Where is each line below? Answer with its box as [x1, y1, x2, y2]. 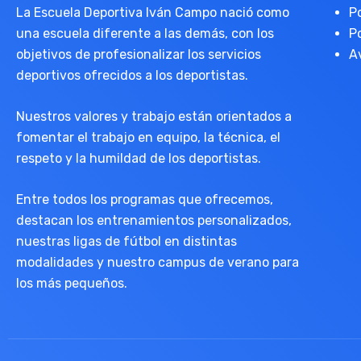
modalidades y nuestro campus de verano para [16, 255, 299, 270]
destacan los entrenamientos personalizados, [16, 213, 292, 228]
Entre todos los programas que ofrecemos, [16, 192, 273, 207]
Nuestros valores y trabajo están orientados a [16, 109, 292, 124]
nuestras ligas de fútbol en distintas [16, 234, 237, 249]
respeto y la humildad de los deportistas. [16, 151, 264, 166]
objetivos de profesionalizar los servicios [16, 47, 261, 62]
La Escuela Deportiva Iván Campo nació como [16, 5, 289, 20]
